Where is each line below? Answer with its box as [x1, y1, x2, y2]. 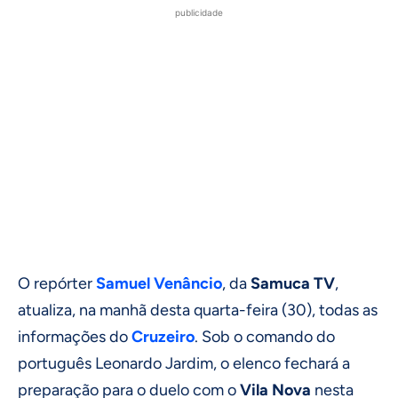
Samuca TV [251, 273, 335, 293]
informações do [18, 326, 131, 346]
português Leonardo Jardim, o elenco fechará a [18, 353, 350, 373]
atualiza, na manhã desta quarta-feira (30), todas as [18, 299, 378, 320]
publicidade [175, 6, 223, 18]
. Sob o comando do [195, 326, 335, 346]
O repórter [18, 273, 96, 293]
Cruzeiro [131, 326, 195, 346]
